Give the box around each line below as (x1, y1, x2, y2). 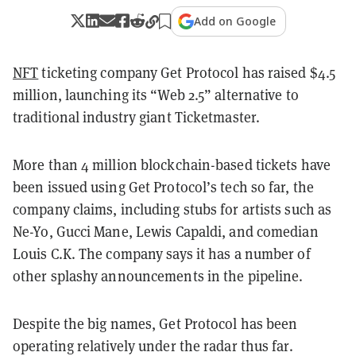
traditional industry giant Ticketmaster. (13, 107, 261, 126)
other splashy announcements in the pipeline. (13, 266, 304, 285)
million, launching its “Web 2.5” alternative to (13, 85, 299, 104)
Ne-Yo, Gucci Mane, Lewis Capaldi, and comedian (13, 222, 319, 241)
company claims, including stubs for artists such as (13, 199, 332, 219)
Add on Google (194, 13, 277, 29)
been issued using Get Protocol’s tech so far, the (13, 177, 314, 196)
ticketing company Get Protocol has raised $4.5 (38, 63, 336, 82)
